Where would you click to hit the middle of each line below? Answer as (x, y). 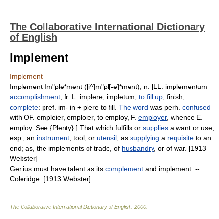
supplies (155, 128)
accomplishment (35, 97)
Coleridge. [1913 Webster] (50, 179)
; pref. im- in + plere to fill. (78, 107)
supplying (145, 138)
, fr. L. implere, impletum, (99, 97)
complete (24, 107)
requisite (180, 138)
